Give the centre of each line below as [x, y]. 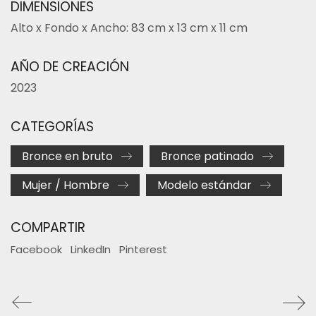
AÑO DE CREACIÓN [70, 67]
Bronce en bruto [67, 156]
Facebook [36, 249]
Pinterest [143, 249]
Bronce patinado [207, 156]
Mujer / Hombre [66, 185]
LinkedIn [91, 249]
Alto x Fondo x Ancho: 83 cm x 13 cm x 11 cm [129, 28]
